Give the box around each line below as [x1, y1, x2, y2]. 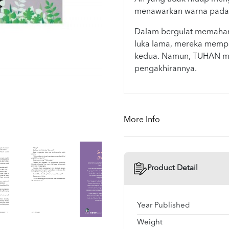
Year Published [136, 201, 190, 210]
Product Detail [147, 164, 198, 172]
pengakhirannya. [134, 64, 197, 73]
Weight [136, 218, 163, 226]
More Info [123, 116, 160, 124]
